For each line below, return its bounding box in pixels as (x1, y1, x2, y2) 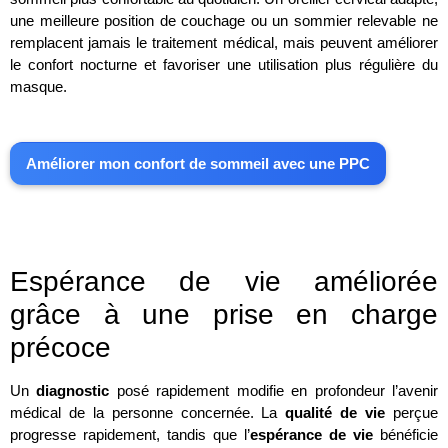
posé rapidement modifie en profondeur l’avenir (109, 382, 439, 400)
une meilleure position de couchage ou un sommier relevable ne (10, 12, 438, 30)
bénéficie (373, 426, 438, 444)
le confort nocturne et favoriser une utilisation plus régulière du (10, 56, 438, 74)
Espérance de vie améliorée (10, 266, 438, 298)
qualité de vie (285, 404, 386, 422)
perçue (385, 404, 439, 422)
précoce (10, 332, 111, 364)
